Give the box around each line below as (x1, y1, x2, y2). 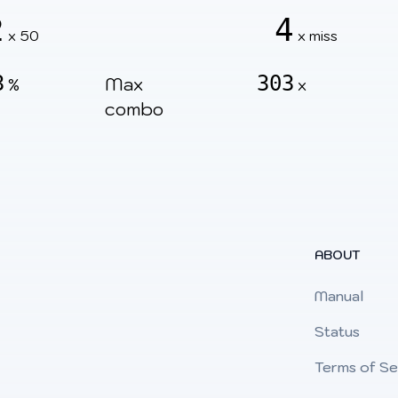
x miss (297, 27, 338, 45)
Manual (314, 287, 363, 306)
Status (314, 322, 360, 341)
